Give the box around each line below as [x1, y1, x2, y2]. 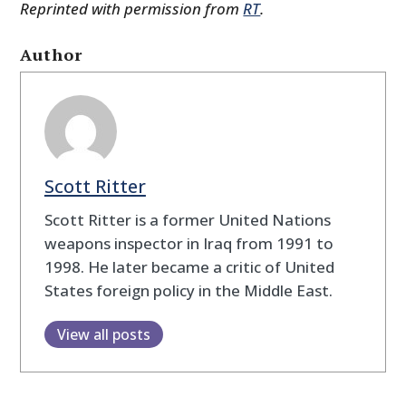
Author [20, 43, 83, 65]
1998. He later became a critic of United [43, 256, 334, 278]
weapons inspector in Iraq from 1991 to [43, 233, 333, 255]
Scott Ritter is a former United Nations [43, 209, 331, 231]
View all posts [56, 324, 150, 345]
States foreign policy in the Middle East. [43, 280, 333, 302]
